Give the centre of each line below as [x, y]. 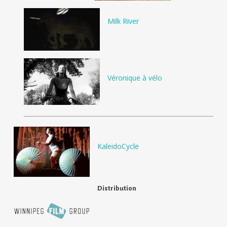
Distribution [117, 189]
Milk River [123, 21]
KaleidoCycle [118, 146]
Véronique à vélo [135, 78]
